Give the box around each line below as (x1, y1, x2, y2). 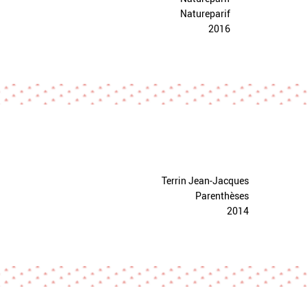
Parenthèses (195, 189, 249, 202)
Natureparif (179, 7, 230, 20)
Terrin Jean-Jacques (161, 174, 249, 187)
